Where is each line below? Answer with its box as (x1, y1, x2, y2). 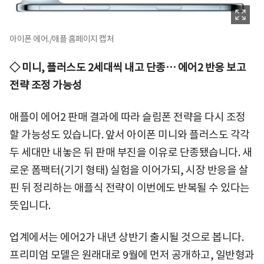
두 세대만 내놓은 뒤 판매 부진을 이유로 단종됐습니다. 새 (9, 145, 252, 159)
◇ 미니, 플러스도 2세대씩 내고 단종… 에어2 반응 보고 (9, 60, 246, 74)
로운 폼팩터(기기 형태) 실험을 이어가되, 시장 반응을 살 (9, 163, 248, 177)
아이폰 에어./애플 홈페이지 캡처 (9, 33, 114, 44)
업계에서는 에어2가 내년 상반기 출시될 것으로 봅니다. (9, 230, 243, 244)
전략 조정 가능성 (9, 78, 82, 92)
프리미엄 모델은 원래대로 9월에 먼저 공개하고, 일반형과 (9, 247, 255, 262)
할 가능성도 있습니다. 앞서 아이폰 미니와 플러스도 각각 (9, 127, 250, 141)
